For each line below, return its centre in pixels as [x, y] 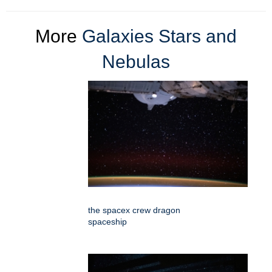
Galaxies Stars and [159, 36]
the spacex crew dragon [134, 210]
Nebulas [136, 61]
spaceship [107, 221]
